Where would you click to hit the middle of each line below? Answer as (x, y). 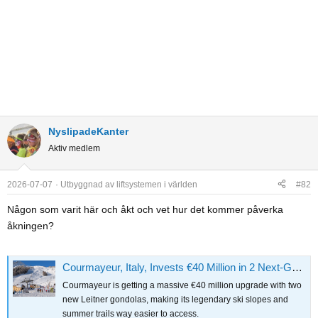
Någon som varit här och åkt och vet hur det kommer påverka (145, 209)
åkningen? (31, 225)
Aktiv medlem (74, 148)
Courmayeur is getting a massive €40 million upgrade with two (182, 286)
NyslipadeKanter (88, 131)
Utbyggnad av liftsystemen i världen (129, 184)
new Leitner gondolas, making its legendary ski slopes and (175, 300)
